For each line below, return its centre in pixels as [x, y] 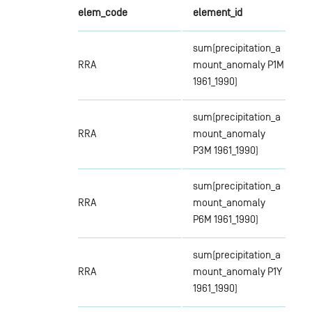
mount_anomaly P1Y [237, 271]
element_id [217, 12]
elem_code [102, 12]
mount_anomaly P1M [238, 64]
